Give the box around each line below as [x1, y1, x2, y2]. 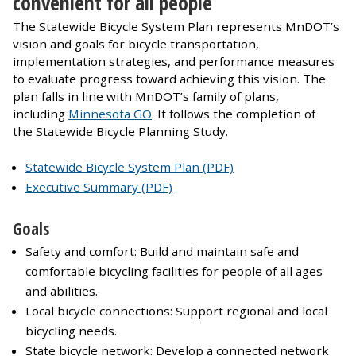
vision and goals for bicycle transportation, [13, 36, 259, 52]
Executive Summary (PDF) [25, 179, 172, 195]
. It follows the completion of [152, 106, 315, 122]
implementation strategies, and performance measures [13, 53, 335, 70]
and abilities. [25, 282, 98, 299]
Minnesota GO [68, 106, 152, 122]
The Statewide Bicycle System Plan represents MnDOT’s [13, 18, 339, 35]
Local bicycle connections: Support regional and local [25, 302, 327, 319]
